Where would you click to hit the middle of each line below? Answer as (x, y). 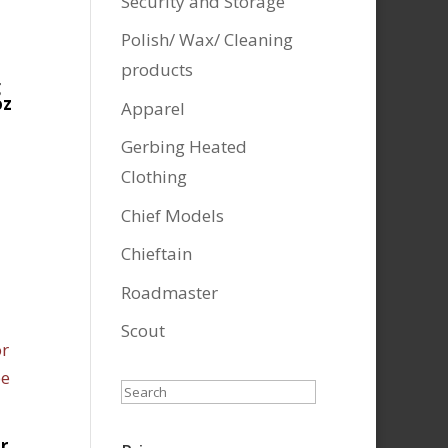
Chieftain (156, 253)
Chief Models (172, 215)
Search (146, 389)
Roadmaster (169, 292)
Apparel (152, 108)
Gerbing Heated (183, 146)
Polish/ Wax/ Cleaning (206, 39)
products (156, 69)
